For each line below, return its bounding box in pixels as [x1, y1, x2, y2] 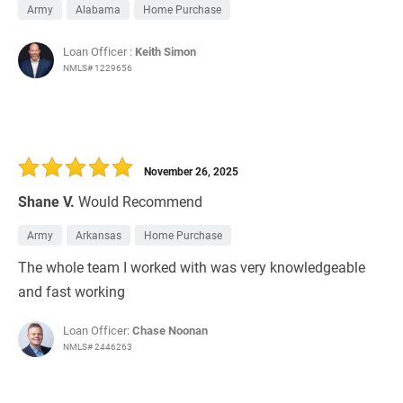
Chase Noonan [132, 322, 208, 339]
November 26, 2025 [144, 164, 238, 179]
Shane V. [18, 192, 75, 211]
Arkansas [76, 228, 121, 243]
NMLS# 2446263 [63, 340, 132, 354]
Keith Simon [135, 43, 196, 60]
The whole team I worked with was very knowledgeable [18, 257, 365, 277]
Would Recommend [78, 192, 202, 211]
